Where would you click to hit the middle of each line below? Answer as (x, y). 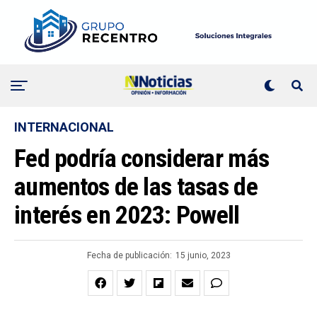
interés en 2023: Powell (127, 215)
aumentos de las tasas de (136, 187)
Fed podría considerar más (142, 159)
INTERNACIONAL (64, 127)
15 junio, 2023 (203, 256)
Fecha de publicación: (129, 256)
